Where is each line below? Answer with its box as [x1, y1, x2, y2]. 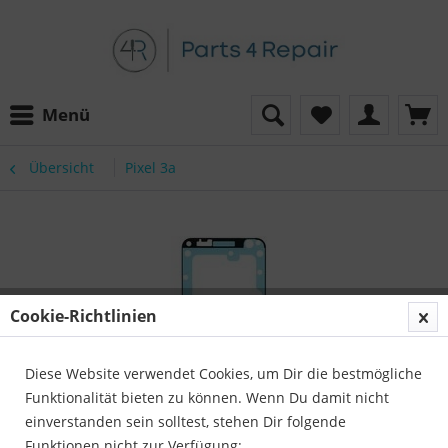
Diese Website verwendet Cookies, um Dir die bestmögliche [25, 364, 422, 383]
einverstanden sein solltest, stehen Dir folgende [25, 412, 346, 431]
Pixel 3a [125, 158, 176, 177]
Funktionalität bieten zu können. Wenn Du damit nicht [25, 388, 389, 407]
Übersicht [29, 158, 94, 177]
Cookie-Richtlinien [10, 305, 157, 327]
